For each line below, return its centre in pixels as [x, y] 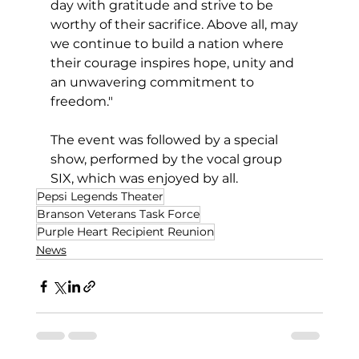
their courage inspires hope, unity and [173, 63]
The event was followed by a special [165, 140]
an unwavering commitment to [153, 83]
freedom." [81, 102]
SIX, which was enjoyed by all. [144, 179]
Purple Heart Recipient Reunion [125, 232]
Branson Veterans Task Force [118, 214]
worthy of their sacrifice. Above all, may [175, 25]
